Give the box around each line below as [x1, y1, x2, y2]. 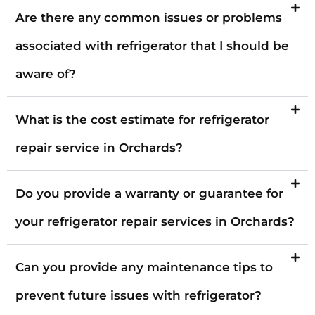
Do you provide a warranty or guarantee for [15, 186, 283, 200]
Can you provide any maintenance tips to [15, 259, 273, 274]
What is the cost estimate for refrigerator [15, 112, 269, 127]
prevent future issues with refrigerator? [15, 288, 262, 302]
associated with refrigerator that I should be [15, 38, 289, 53]
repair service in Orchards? [15, 140, 183, 155]
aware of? [15, 66, 76, 81]
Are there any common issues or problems [15, 10, 282, 25]
